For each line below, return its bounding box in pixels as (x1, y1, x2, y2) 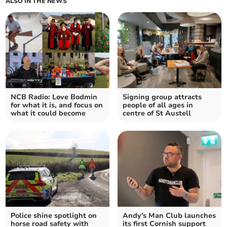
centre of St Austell (123, 108, 191, 119)
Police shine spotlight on (11, 211, 97, 221)
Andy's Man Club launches (123, 211, 216, 221)
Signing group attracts (123, 92, 202, 102)
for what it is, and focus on (11, 100, 103, 110)
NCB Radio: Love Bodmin (11, 92, 98, 102)
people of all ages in (123, 100, 193, 110)
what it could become (11, 108, 86, 119)
